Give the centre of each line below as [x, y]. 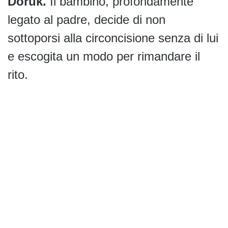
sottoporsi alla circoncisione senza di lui [113, 38]
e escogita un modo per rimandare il [104, 56]
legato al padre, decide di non [87, 19]
